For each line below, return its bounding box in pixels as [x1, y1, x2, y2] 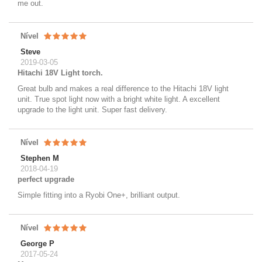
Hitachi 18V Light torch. [18, 68, 103, 77]
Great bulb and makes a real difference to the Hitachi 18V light [18, 84, 229, 93]
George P [20, 239, 54, 248]
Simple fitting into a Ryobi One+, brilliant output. [18, 190, 180, 199]
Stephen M [20, 153, 59, 163]
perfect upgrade [18, 174, 74, 184]
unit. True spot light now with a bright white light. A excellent [18, 94, 220, 104]
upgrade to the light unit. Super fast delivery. [18, 105, 167, 114]
